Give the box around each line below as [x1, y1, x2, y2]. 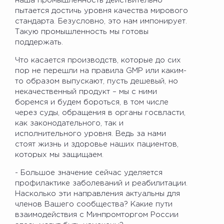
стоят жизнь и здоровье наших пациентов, [15, 140, 178, 147]
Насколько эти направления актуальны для [15, 190, 180, 197]
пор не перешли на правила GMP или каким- [15, 67, 186, 74]
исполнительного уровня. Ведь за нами [15, 130, 166, 137]
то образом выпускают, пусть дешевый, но [15, 77, 178, 84]
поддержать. [15, 38, 63, 45]
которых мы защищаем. [15, 151, 103, 158]
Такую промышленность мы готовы [15, 28, 148, 35]
